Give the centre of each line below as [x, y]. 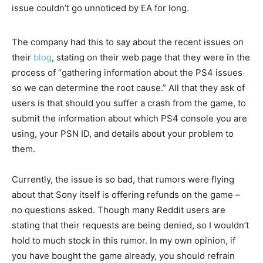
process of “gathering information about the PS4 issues [127, 72]
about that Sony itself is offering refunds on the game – [126, 194]
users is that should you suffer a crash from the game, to [129, 103]
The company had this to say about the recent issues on [128, 42]
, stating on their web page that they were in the [151, 57]
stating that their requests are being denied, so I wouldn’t [130, 225]
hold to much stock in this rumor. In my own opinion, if [124, 240]
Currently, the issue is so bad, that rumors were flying [123, 179]
